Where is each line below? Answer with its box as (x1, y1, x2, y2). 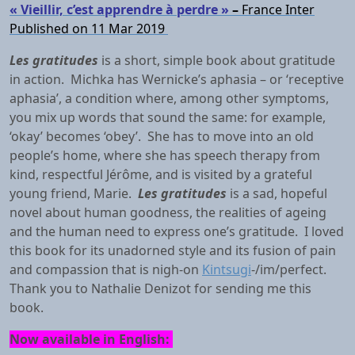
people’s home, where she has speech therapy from (10, 147, 320, 164)
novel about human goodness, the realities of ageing (10, 204, 326, 221)
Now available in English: (10, 330, 173, 348)
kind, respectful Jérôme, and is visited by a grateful (10, 166, 312, 183)
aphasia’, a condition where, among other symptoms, (10, 90, 329, 107)
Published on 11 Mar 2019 (10, 20, 168, 37)
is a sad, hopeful (227, 185, 327, 202)
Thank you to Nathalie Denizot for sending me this (10, 280, 311, 297)
